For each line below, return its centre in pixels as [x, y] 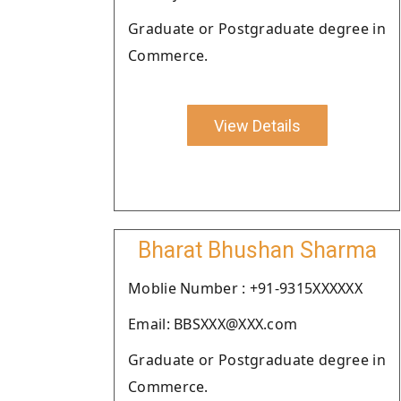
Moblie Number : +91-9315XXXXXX [245, 288]
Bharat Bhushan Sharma [257, 250]
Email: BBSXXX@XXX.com [213, 324]
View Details [257, 125]
